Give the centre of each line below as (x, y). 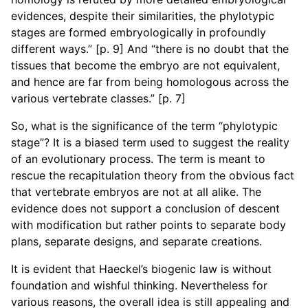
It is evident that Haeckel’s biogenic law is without (141, 269)
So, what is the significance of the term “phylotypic (144, 126)
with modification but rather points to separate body (148, 225)
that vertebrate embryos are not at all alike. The (136, 192)
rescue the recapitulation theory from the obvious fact (153, 175)
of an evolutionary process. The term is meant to (138, 159)
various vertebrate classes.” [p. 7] (98, 98)
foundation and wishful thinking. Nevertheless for (139, 285)
